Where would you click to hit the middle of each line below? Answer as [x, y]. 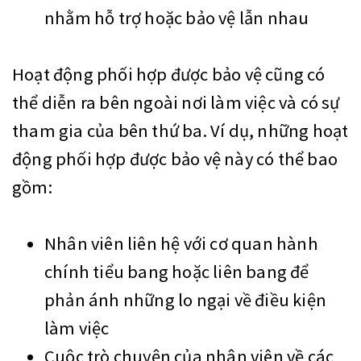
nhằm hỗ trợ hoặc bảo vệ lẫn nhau [177, 18]
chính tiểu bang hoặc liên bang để [177, 272]
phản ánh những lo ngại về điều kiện [186, 300]
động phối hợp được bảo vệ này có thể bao [175, 159]
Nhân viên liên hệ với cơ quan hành [181, 244]
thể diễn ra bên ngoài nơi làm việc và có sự [176, 103]
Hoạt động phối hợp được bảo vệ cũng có [169, 75]
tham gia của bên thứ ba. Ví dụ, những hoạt [180, 131]
